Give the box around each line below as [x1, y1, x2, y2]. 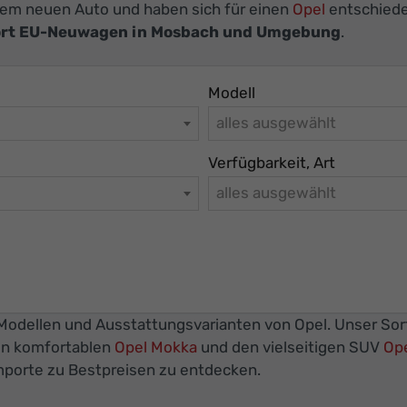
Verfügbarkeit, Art [208, 153, 335, 172]
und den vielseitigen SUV [197, 338, 383, 357]
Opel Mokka [114, 338, 197, 357]
